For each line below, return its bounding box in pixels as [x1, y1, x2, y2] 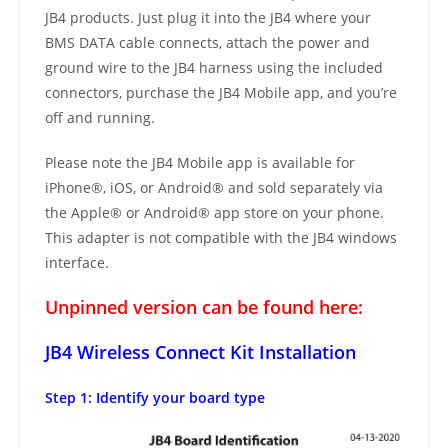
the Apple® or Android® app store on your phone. [45, 203, 384, 223]
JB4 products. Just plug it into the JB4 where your [45, 8, 371, 28]
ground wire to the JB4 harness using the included [45, 58, 383, 78]
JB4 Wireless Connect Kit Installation [45, 340, 356, 365]
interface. [45, 253, 109, 273]
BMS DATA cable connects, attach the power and [45, 33, 370, 53]
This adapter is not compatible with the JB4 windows [45, 228, 397, 248]
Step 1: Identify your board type [45, 388, 265, 408]
